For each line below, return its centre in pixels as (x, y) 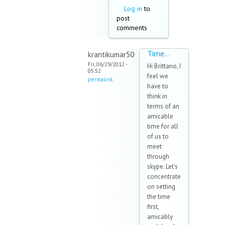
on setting (161, 187)
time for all (163, 127)
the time (159, 197)
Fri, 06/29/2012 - (107, 65)
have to (158, 86)
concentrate (164, 177)
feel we (158, 76)
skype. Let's (162, 167)
